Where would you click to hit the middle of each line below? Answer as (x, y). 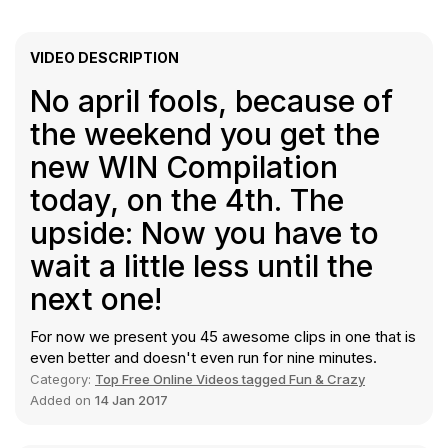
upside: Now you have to (204, 233)
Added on (62, 400)
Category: (62, 379)
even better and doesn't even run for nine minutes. (203, 358)
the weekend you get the (205, 134)
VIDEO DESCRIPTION (104, 58)
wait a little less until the (201, 266)
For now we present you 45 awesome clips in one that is (223, 337)
